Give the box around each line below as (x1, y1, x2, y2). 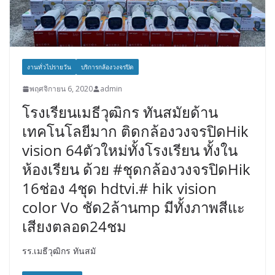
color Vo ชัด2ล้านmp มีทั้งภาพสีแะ (22, 197, 245, 218)
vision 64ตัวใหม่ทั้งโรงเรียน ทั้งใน (22, 140, 238, 161)
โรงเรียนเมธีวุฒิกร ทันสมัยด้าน (22, 102, 218, 123)
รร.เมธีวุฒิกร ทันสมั (22, 245, 96, 257)
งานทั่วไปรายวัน (27, 63, 71, 72)
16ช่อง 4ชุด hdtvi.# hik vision (22, 178, 217, 199)
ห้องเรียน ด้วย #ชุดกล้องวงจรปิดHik (22, 159, 250, 180)
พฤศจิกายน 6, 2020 (29, 83, 93, 95)
